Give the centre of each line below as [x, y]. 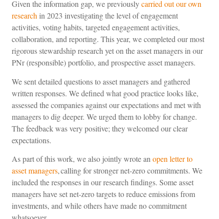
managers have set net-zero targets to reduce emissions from [103, 194]
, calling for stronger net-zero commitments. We [130, 170]
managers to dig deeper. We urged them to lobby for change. [104, 116]
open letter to [173, 159]
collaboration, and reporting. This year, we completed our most [108, 39]
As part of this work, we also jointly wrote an [82, 159]
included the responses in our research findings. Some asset [103, 182]
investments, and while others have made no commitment [99, 206]
